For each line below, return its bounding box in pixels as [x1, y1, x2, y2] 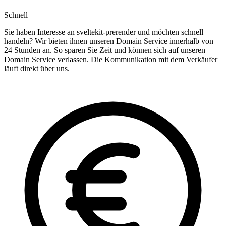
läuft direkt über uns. [4, 64, 70, 73]
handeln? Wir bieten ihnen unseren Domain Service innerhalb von [4, 37, 213, 46]
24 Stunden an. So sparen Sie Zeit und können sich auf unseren [4, 46, 205, 55]
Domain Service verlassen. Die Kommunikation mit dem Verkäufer [4, 55, 217, 64]
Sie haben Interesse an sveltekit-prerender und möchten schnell [4, 28, 203, 37]
